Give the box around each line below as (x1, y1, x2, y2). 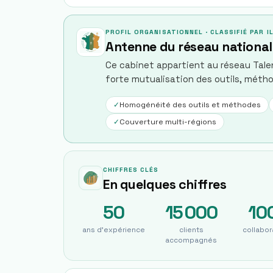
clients (179, 225, 204, 234)
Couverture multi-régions (119, 117, 216, 127)
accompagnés (165, 236, 217, 244)
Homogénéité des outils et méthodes (119, 100, 261, 110)
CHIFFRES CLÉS (103, 166, 159, 174)
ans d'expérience (82, 225, 145, 234)
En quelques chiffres (103, 176, 227, 193)
